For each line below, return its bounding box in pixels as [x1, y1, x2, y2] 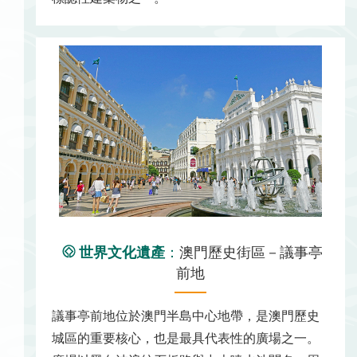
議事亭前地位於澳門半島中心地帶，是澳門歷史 [52, 309, 320, 324]
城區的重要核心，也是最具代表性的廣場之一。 [52, 331, 320, 346]
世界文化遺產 [78, 244, 165, 261]
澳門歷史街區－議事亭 [178, 244, 323, 261]
